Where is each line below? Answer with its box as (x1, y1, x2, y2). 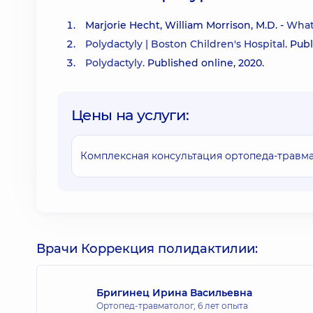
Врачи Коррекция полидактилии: (36, 241, 258, 256)
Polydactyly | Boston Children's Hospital (85, 38, 285, 50)
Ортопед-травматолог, (96, 300, 198, 311)
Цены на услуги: (71, 106, 189, 124)
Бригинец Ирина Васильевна (96, 286, 252, 299)
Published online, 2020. (145, 57, 264, 69)
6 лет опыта (198, 300, 248, 311)
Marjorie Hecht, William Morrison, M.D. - (85, 19, 286, 31)
